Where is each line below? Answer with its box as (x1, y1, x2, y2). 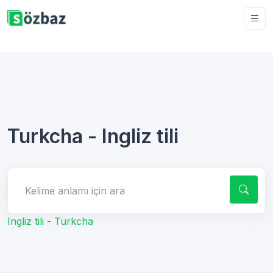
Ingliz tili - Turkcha (7, 214, 93, 227)
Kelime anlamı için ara (15, 175, 108, 186)
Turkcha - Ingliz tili (7, 124, 179, 148)
